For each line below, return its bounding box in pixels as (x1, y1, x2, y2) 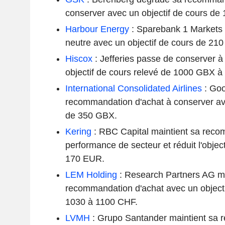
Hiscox (65, 53, 92, 64)
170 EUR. (65, 153, 104, 164)
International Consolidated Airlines (65, 83, 202, 93)
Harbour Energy (65, 24, 129, 34)
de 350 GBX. (65, 110, 117, 121)
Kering (65, 126, 91, 137)
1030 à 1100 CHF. (65, 196, 138, 207)
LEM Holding (65, 169, 117, 180)
